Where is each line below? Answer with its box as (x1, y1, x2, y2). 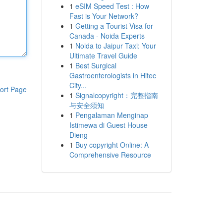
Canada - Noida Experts (69, 31, 145, 41)
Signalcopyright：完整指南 (75, 90, 158, 100)
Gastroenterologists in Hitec (69, 70, 156, 80)
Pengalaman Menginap (75, 110, 148, 120)
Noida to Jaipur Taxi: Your (75, 41, 156, 51)
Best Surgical (75, 60, 116, 70)
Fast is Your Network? (69, 11, 138, 21)
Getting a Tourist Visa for (75, 21, 153, 31)
